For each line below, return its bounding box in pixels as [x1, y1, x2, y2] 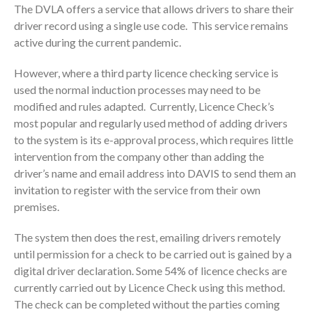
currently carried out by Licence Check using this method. [14, 280, 285, 294]
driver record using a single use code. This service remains [14, 18, 288, 32]
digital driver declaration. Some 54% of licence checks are [14, 263, 287, 277]
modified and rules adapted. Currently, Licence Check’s [14, 99, 274, 113]
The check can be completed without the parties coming [14, 297, 280, 311]
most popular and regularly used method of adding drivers [14, 116, 288, 130]
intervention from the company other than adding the [14, 149, 264, 163]
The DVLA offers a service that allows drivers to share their [14, 1, 294, 15]
